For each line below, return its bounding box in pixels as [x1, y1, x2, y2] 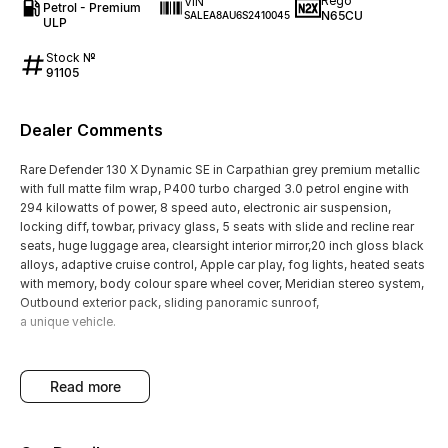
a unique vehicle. [20, 314, 116, 330]
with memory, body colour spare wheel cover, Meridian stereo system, [20, 276, 424, 292]
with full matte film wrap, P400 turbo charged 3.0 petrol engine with [20, 181, 409, 197]
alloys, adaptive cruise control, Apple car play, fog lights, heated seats [20, 257, 425, 273]
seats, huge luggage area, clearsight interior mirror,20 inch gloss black [20, 238, 424, 254]
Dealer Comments [20, 120, 163, 141]
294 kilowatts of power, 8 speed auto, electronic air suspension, [20, 200, 391, 216]
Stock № [46, 50, 96, 66]
